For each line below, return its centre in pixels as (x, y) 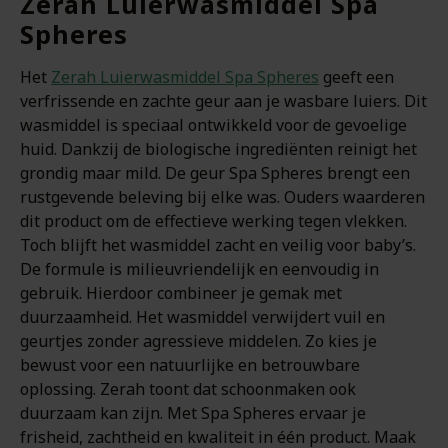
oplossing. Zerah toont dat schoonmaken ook (188, 389)
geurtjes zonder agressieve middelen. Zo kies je (198, 341)
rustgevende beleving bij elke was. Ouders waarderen (222, 197)
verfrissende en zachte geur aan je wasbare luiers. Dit (223, 101)
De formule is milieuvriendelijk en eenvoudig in (199, 269)
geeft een (356, 77)
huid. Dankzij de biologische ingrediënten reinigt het (218, 149)
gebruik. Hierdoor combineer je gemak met (181, 293)
